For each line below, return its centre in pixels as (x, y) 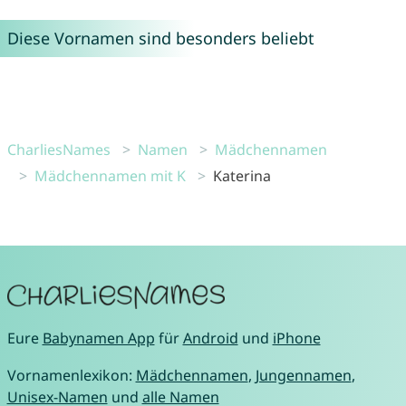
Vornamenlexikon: (71, 375)
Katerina (242, 175)
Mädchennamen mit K (110, 175)
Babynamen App (98, 338)
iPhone (296, 338)
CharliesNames (58, 149)
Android (210, 338)
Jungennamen (303, 375)
